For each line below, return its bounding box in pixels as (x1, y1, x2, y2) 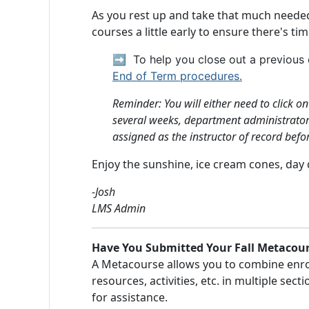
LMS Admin (92, 201, 146, 216)
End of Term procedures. (112, 69, 242, 83)
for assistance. (92, 290, 168, 305)
